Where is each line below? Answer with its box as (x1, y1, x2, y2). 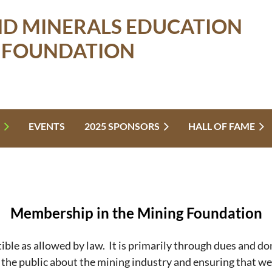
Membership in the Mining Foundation (10, 204, 262, 222)
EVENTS (29, 120, 65, 132)
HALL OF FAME (188, 120, 255, 132)
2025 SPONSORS (84, 120, 160, 132)
